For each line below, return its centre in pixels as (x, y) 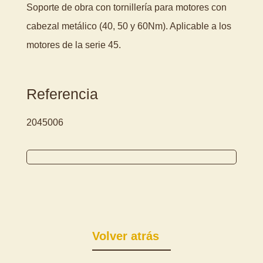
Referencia (62, 94)
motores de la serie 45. (73, 45)
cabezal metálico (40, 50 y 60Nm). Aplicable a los (129, 26)
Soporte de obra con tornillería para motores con (126, 7)
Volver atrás (125, 236)
